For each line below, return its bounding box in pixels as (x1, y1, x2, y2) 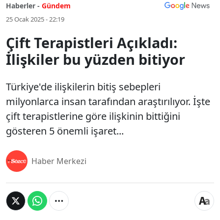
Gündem (42, 1, 71, 10)
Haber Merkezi (31, 156, 86, 166)
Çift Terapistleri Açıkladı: (6, 33, 177, 52)
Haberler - (6, 1, 40, 10)
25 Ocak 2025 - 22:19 (6, 15, 64, 24)
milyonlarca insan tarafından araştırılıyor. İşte (6, 95, 210, 108)
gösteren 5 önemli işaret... (6, 124, 124, 137)
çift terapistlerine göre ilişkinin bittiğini (6, 110, 180, 123)
